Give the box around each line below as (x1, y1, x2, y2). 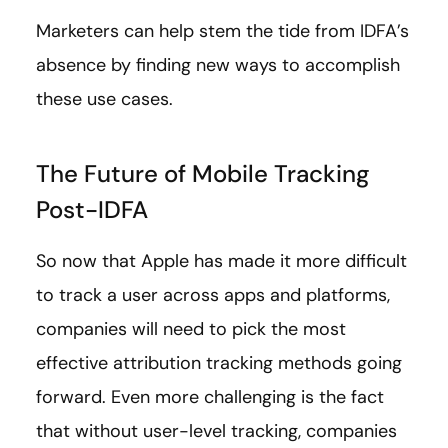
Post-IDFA (36, 194, 148, 226)
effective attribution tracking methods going (36, 351, 402, 376)
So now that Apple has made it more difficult (36, 249, 407, 274)
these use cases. (36, 87, 173, 112)
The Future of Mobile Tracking (36, 158, 370, 190)
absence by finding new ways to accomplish (36, 53, 400, 78)
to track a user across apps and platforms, (36, 283, 390, 308)
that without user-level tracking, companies (36, 419, 397, 444)
